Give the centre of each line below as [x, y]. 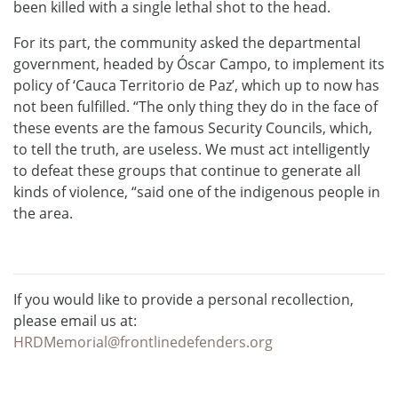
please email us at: [75, 320]
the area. [43, 213]
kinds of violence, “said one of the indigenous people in [197, 191]
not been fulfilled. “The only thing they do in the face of [195, 106]
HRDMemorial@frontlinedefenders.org [143, 342]
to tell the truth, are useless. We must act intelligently [191, 149]
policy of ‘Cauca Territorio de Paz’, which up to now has [196, 85]
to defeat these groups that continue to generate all [187, 170]
